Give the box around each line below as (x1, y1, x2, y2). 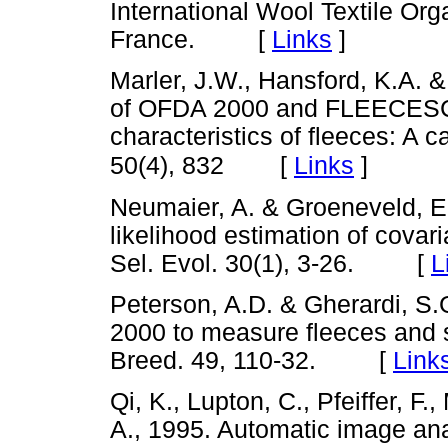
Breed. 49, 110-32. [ (110, 346, 393, 374)
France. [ (110, 26, 272, 54)
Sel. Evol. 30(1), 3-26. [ (110, 249, 431, 277)
